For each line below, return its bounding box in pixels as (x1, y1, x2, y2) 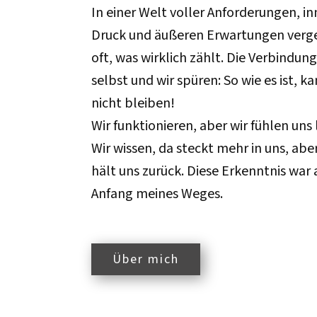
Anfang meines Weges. (91, 185, 229, 203)
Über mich (113, 251, 179, 267)
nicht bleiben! (91, 94, 175, 113)
